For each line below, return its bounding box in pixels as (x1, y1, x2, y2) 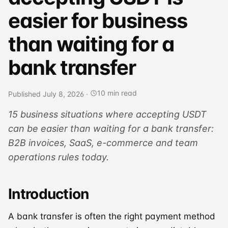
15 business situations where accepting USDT (8, 108, 207, 120)
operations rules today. (8, 151, 109, 162)
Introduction (8, 185, 89, 203)
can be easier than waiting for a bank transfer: (8, 123, 214, 134)
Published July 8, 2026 (8, 89, 84, 98)
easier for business (8, 8, 187, 34)
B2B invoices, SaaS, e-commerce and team (8, 137, 198, 148)
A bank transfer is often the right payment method (8, 211, 215, 221)
